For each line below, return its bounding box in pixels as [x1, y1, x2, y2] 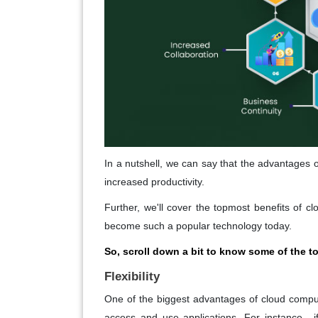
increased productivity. [104, 175, 204, 187]
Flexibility [104, 269, 160, 283]
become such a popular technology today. [104, 219, 292, 231]
